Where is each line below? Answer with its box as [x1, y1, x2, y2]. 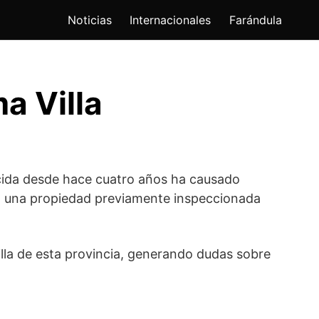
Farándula [229, 13, 282, 28]
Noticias [67, 13, 112, 28]
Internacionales [130, 13, 211, 28]
